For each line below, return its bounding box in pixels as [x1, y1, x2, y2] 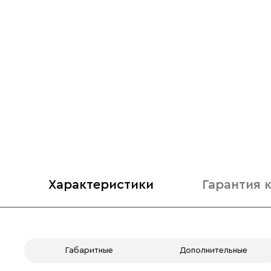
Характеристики [48, 178, 154, 191]
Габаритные [65, 246, 113, 255]
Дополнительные [179, 246, 247, 255]
